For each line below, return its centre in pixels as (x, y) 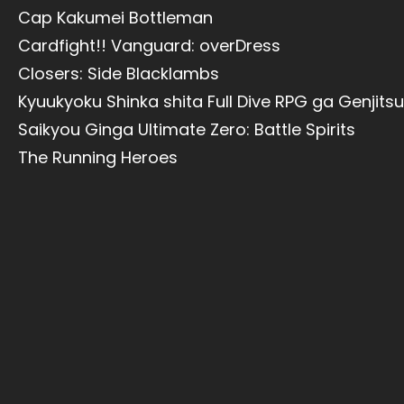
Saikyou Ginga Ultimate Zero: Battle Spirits (187, 129)
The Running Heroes (98, 157)
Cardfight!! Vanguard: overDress (149, 46)
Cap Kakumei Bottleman (115, 18)
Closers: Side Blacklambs (119, 73)
